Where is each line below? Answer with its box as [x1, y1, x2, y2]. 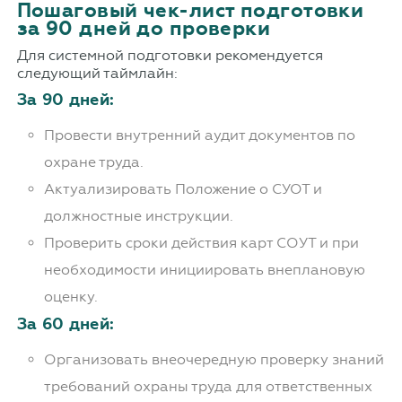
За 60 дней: [16, 314, 115, 335]
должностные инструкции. [43, 207, 233, 225]
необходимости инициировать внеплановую [43, 261, 365, 279]
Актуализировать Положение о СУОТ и [43, 180, 322, 198]
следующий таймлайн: [16, 65, 178, 83]
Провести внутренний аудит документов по [43, 127, 355, 144]
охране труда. [43, 153, 144, 171]
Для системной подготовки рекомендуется [16, 47, 323, 65]
